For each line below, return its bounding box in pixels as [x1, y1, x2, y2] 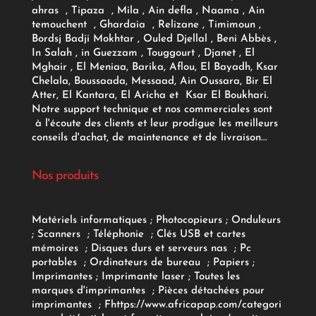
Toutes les [193, 271, 240, 282]
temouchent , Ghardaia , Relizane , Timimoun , [31, 19, 261, 30]
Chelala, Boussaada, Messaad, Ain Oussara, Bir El [31, 75, 272, 87]
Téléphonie [92, 229, 147, 240]
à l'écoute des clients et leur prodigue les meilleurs [31, 118, 278, 129]
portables [31, 257, 80, 268]
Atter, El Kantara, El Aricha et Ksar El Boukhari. [31, 90, 269, 101]
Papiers [212, 257, 249, 268]
